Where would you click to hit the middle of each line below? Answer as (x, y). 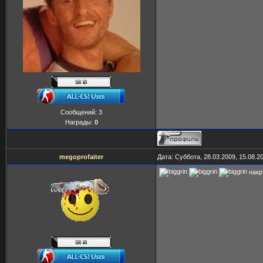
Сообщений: (80, 112)
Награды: (80, 122)
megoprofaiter (81, 157)
